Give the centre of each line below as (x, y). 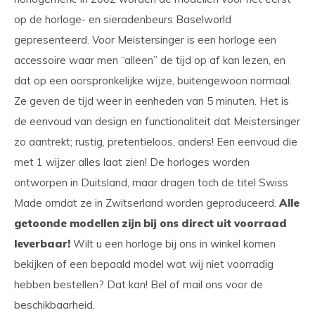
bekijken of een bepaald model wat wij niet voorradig (144, 264)
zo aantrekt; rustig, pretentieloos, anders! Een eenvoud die (156, 141)
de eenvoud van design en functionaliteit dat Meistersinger (157, 121)
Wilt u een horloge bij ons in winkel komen (173, 243)
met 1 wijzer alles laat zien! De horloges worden (132, 162)
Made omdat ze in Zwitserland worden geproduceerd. (147, 202)
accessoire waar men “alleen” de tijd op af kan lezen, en (150, 60)
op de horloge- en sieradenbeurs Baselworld (123, 19)
